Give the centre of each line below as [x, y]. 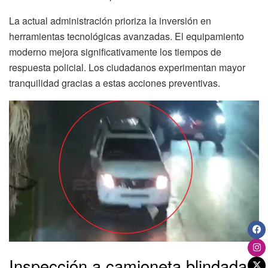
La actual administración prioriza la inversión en [110, 21]
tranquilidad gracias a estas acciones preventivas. [115, 83]
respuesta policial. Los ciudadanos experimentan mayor [127, 68]
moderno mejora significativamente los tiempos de [115, 52]
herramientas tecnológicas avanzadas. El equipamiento [127, 36]
